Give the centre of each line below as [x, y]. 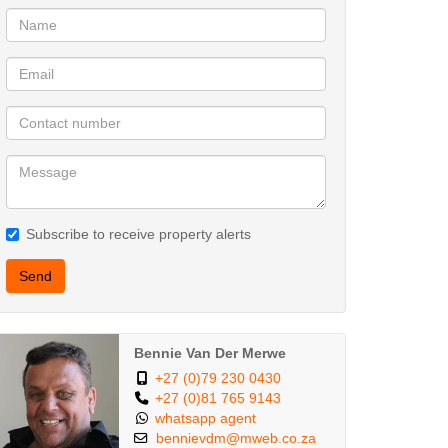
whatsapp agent [205, 418]
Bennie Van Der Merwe [209, 353]
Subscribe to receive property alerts [138, 234]
